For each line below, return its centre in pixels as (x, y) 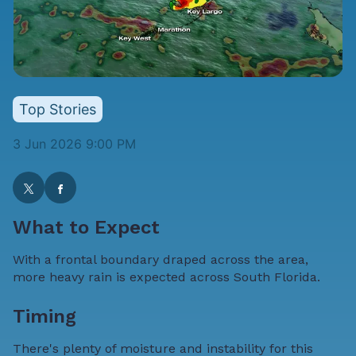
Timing (44, 317)
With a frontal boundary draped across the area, (161, 260)
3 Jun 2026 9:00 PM (74, 144)
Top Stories (58, 110)
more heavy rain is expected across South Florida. (166, 277)
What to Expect (86, 228)
